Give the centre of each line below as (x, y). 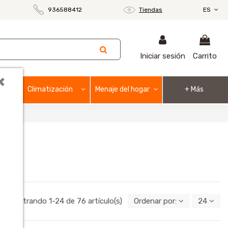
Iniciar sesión (162, 56)
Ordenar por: (155, 201)
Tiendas (150, 10)
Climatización (50, 89)
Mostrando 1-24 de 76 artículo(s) (66, 201)
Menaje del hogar (122, 89)
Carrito (205, 56)
